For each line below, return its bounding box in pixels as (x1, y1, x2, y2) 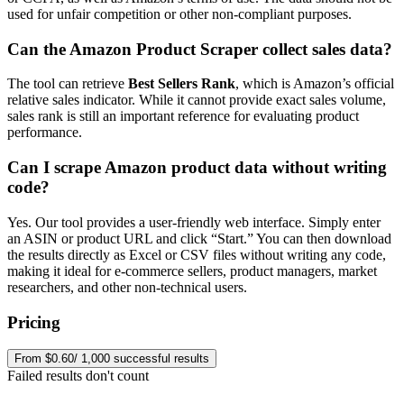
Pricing (7, 312, 60, 332)
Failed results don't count (7, 368, 149, 384)
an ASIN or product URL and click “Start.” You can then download (7, 230, 391, 246)
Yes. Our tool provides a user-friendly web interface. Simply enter (7, 214, 381, 230)
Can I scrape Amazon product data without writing (7, 158, 387, 178)
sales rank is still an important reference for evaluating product (7, 108, 359, 124)
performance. (7, 124, 82, 141)
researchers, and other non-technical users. (7, 279, 247, 295)
